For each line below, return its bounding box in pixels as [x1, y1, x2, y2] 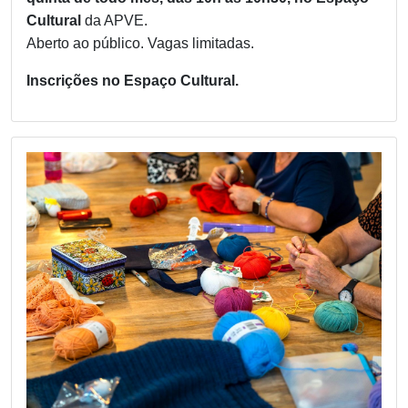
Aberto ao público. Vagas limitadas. [26, 35, 254, 51]
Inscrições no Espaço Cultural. [26, 72, 239, 88]
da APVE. [81, 12, 148, 28]
